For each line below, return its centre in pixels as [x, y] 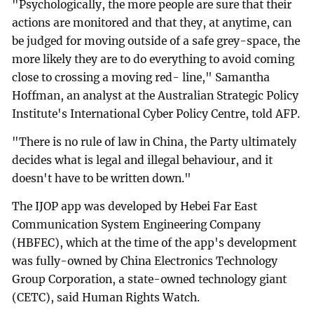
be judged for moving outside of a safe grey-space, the [156, 41]
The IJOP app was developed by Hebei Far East [135, 207]
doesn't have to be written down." [102, 179]
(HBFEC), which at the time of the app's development [155, 243]
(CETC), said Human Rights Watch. [106, 298]
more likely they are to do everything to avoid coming [153, 60]
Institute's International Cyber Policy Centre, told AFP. [156, 114]
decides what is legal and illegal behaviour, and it [143, 161]
